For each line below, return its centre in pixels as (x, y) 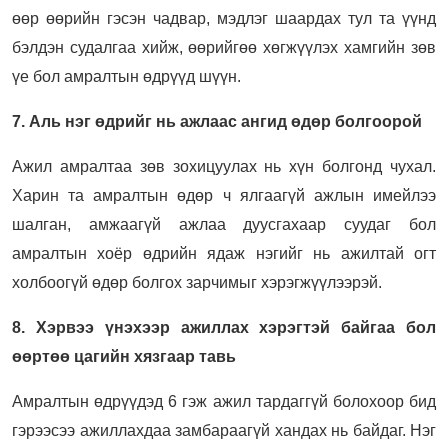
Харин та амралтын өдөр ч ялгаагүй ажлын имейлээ (224, 195)
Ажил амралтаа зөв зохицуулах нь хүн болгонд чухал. (224, 166)
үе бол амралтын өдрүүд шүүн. (126, 76)
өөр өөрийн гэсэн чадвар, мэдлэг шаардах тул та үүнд (224, 18)
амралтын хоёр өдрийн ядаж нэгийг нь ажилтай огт (224, 253)
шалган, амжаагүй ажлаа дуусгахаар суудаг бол (224, 224)
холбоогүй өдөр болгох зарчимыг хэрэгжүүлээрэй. (197, 282)
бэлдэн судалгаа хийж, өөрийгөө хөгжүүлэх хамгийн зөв (224, 47)
